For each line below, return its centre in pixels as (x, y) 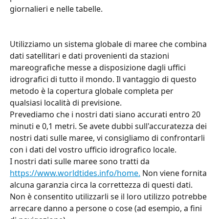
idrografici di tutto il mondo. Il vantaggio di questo (104, 79)
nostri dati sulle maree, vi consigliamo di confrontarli (108, 138)
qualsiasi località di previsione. (66, 103)
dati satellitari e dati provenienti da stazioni (90, 56)
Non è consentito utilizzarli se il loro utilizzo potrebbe (109, 197)
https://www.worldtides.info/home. (75, 173)
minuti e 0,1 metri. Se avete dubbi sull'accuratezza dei (109, 126)
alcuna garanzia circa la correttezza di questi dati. (102, 185)
